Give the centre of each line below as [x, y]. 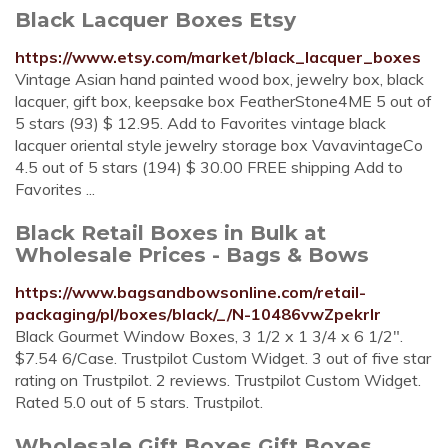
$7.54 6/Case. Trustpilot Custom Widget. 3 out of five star [223, 358]
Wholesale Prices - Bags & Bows [192, 254]
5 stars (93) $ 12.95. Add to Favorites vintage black [200, 123]
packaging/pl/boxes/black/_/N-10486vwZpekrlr [198, 314]
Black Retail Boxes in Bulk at [170, 232]
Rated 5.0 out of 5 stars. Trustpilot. [139, 402]
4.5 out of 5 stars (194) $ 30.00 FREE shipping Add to [209, 167]
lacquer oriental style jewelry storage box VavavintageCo [219, 145]
